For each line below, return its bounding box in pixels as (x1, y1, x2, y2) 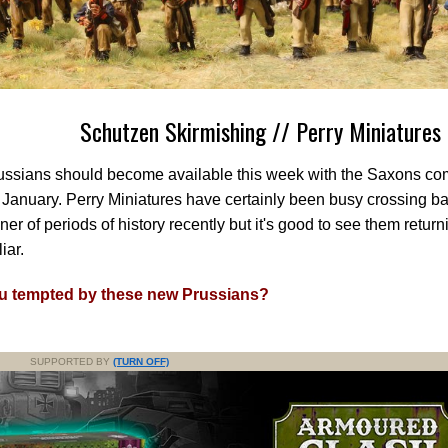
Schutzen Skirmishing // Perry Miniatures (79, 112, 441, 149)
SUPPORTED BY (30, 355, 113, 367)
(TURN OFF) (113, 355, 169, 367)
